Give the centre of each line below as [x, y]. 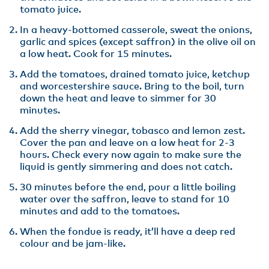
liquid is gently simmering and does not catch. [126, 167]
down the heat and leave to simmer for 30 [118, 98]
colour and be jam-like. [73, 244]
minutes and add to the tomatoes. [100, 211]
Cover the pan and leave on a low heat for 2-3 [127, 143]
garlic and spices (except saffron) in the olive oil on [138, 42]
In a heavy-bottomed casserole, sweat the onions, [136, 30]
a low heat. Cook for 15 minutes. [96, 54]
